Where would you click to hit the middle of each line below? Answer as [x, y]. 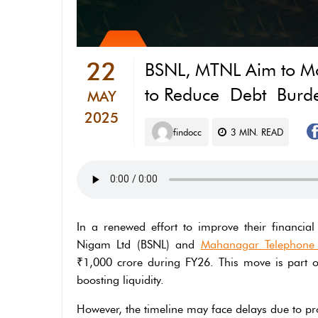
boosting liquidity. [120, 280]
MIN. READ [260, 132]
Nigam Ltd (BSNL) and [139, 244]
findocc [187, 132]
